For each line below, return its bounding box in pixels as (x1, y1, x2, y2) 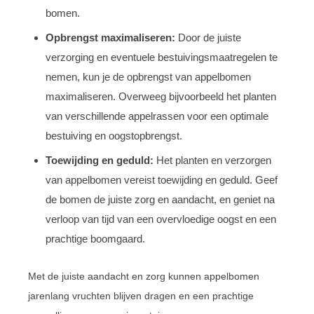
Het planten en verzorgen (153, 153, 271, 166)
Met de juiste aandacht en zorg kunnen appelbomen (28, 270, 259, 282)
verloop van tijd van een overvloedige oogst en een (46, 212, 276, 225)
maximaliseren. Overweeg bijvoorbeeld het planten (46, 90, 276, 102)
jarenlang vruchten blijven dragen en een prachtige (28, 289, 254, 301)
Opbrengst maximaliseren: (46, 31, 175, 43)
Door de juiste (175, 31, 241, 43)
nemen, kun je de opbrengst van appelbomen (46, 70, 251, 83)
